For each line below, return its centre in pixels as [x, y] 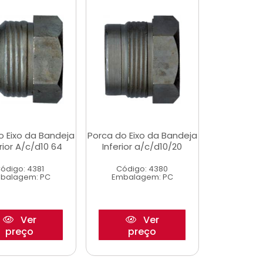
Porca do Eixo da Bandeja [142, 135]
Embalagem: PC [142, 177]
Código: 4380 [142, 169]
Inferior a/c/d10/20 [142, 146]
